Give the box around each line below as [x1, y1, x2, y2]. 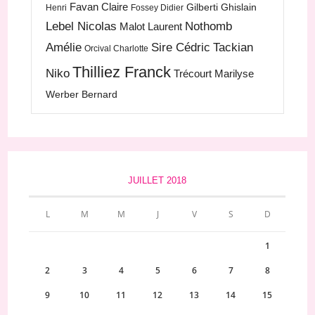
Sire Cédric [151, 41, 211, 55]
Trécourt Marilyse [174, 67, 255, 80]
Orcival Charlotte [84, 44, 149, 54]
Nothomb [185, 20, 233, 34]
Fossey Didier [131, 3, 184, 13]
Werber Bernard [46, 89, 118, 101]
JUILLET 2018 [128, 175, 187, 186]
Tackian [213, 41, 254, 55]
